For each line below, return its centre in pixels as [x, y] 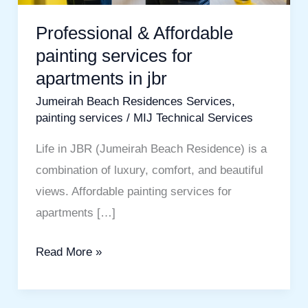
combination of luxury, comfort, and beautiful [149, 170]
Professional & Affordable [134, 33]
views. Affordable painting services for [133, 192]
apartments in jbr [101, 79]
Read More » [68, 252]
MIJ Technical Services [193, 118]
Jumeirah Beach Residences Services [133, 102]
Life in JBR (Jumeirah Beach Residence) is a [151, 149]
